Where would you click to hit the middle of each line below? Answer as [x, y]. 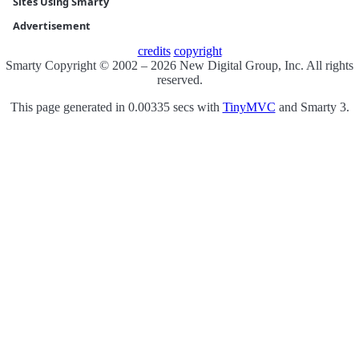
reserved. [179, 80]
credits [154, 51]
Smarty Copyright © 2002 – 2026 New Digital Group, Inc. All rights [179, 66]
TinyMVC [249, 107]
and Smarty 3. [312, 107]
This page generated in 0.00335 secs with [116, 107]
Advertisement [52, 26]
